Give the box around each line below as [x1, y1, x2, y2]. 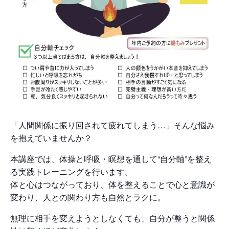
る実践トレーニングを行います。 [10, 165, 133, 177]
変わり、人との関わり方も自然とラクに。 [10, 191, 166, 203]
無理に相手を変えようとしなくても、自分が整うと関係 [10, 212, 215, 224]
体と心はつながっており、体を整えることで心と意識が [10, 178, 215, 190]
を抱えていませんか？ [10, 131, 92, 144]
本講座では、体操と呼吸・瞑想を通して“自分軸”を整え [10, 152, 212, 165]
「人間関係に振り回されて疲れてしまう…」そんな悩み [10, 119, 215, 131]
